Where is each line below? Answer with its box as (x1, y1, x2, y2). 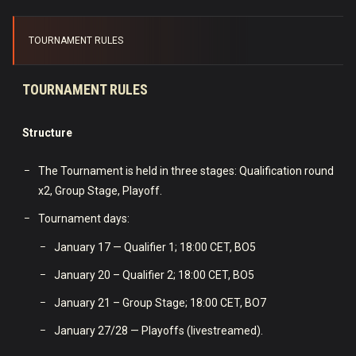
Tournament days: (38, 211, 130, 225)
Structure (22, 126, 72, 139)
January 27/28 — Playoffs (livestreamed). (54, 323, 263, 337)
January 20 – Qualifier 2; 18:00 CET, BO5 (54, 268, 254, 281)
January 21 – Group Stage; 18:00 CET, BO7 (54, 296, 266, 309)
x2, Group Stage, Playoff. (38, 184, 162, 197)
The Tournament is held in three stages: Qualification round (38, 164, 334, 177)
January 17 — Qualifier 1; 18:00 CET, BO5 (54, 240, 256, 253)
